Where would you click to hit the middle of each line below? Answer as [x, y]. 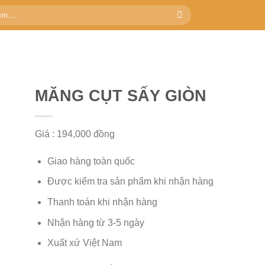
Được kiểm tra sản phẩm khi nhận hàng [130, 182]
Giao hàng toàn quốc [91, 161]
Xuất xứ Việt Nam [84, 243]
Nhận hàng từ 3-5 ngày [96, 222]
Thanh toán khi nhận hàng [102, 202]
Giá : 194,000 [63, 134]
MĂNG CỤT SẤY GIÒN [121, 96]
